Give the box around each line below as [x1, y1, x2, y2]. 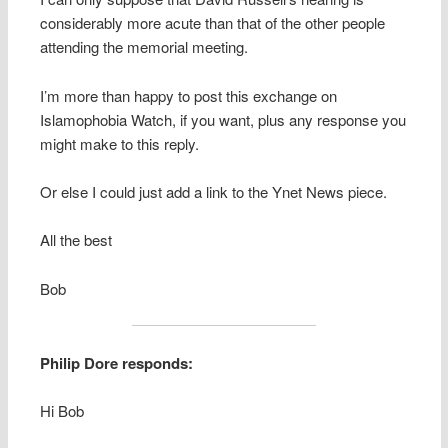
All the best [40, 229, 113, 251]
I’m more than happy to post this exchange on [40, 84, 338, 106]
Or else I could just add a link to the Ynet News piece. [40, 181, 388, 203]
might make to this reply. [40, 132, 200, 154]
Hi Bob [40, 399, 85, 421]
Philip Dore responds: [40, 351, 194, 374]
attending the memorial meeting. [40, 36, 249, 58]
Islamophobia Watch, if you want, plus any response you [40, 108, 407, 130]
